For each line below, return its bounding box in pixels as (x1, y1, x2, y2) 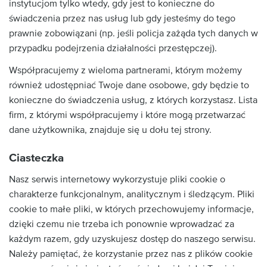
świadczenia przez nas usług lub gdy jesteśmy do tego (9, 12, 235, 24)
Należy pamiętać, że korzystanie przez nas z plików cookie (9, 247, 253, 260)
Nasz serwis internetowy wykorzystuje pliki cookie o (9, 173, 225, 185)
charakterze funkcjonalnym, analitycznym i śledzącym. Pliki (9, 188, 254, 200)
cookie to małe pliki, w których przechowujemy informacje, (9, 203, 254, 215)
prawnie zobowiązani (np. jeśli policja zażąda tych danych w (9, 27, 258, 39)
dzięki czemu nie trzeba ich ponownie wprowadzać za (9, 218, 234, 230)
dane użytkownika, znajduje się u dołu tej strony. (9, 124, 212, 136)
